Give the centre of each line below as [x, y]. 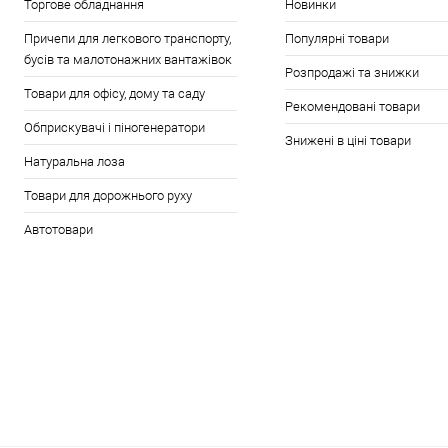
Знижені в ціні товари [347, 140]
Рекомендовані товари [352, 106]
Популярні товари [336, 38]
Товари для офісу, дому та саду [114, 93]
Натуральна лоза [74, 161]
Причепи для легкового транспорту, [127, 38]
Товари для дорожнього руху [108, 195]
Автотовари [58, 229]
